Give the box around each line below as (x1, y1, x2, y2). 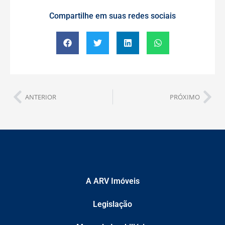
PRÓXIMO (170, 92, 200, 101)
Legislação (93, 199, 132, 209)
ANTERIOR (25, 92, 56, 101)
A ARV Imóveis (85, 176, 140, 186)
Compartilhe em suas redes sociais (49, 11, 176, 21)
